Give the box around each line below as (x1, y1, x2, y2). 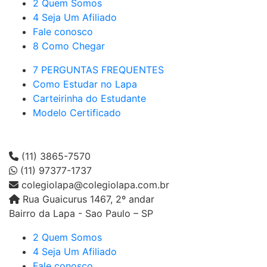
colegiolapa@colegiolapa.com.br (18, 179, 169, 191)
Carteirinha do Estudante (33, 92, 146, 105)
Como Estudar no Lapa (33, 78, 137, 91)
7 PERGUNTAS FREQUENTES (33, 64, 164, 76)
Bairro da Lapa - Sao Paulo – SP (9, 207, 153, 220)
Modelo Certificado (33, 107, 121, 119)
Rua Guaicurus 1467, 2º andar (20, 193, 157, 206)
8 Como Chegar (33, 40, 105, 52)
